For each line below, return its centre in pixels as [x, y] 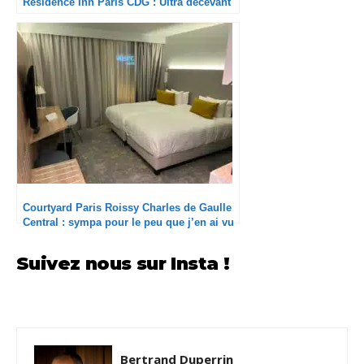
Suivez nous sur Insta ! [123, 264]
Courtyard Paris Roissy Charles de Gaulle [127, 208]
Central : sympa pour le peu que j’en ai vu [128, 223]
